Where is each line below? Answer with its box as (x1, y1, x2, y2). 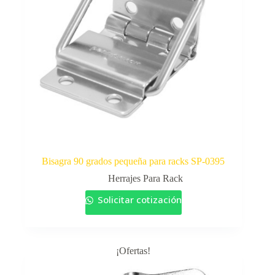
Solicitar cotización (95, 193, 182, 206)
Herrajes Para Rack (108, 172, 184, 184)
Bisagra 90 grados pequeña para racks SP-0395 (42, 155, 225, 166)
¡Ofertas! (116, 245, 151, 256)
